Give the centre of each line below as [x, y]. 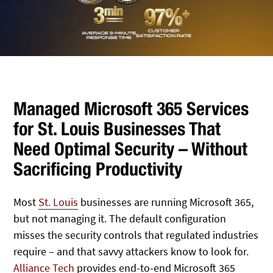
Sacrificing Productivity [98, 169]
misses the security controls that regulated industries [136, 235]
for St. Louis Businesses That [117, 129]
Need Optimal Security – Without [131, 149]
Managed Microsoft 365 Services [131, 108]
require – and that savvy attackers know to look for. [131, 251]
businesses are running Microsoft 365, [166, 202]
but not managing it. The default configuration [120, 218]
